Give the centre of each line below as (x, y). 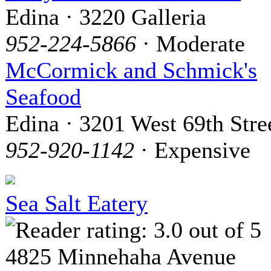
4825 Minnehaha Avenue (121, 256)
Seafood (43, 96)
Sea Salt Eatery (77, 203)
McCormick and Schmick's (131, 70)
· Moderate (191, 43)
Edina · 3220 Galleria (106, 17)
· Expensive (192, 150)
